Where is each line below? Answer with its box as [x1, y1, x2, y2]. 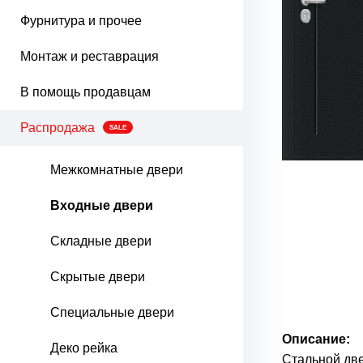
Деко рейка [50, 341, 117, 355]
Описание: [282, 332, 350, 346]
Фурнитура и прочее [20, 14, 142, 28]
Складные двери [50, 234, 152, 248]
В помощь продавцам [20, 85, 151, 99]
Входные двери [50, 199, 153, 212]
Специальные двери [50, 305, 174, 319]
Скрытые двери [50, 270, 145, 284]
